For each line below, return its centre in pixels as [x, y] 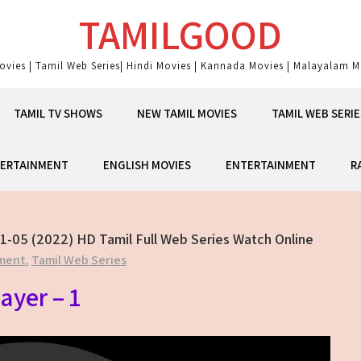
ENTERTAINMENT [270, 165]
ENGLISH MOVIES [147, 165]
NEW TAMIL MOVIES [187, 113]
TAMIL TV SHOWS [58, 113]
